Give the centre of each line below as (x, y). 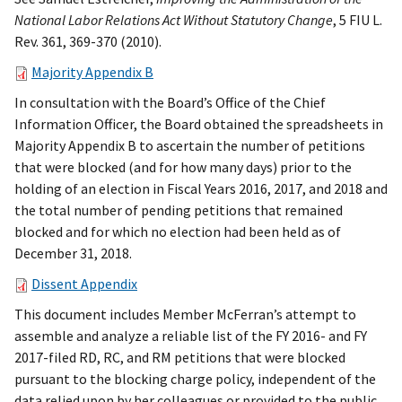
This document (61, 315)
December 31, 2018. (73, 253)
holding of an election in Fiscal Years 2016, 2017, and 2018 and (201, 189)
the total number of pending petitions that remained (179, 210)
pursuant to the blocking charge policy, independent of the (195, 379)
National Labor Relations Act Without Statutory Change (174, 20)
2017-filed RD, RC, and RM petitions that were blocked (180, 358)
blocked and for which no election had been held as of (178, 232)
